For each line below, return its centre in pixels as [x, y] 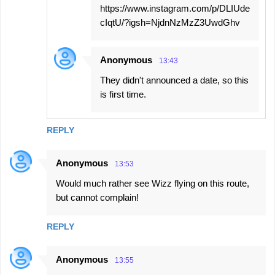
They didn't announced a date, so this [174, 80]
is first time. [123, 94]
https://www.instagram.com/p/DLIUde [175, 8]
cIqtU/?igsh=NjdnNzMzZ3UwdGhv [170, 22]
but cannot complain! [97, 197]
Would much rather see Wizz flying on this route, [153, 183]
